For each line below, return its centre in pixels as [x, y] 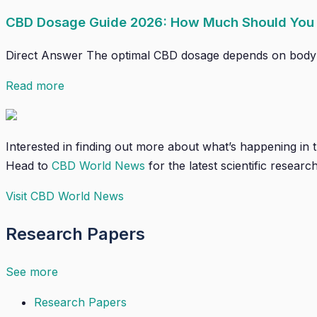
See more [32, 272]
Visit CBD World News [65, 196]
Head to [29, 166]
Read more [35, 86]
